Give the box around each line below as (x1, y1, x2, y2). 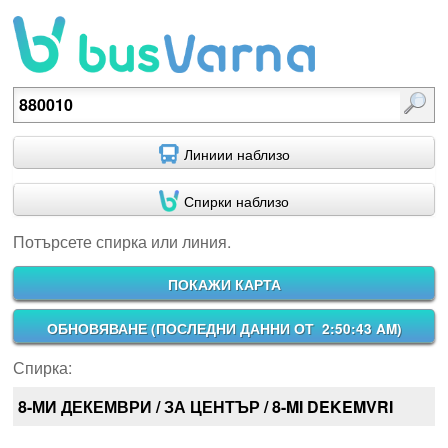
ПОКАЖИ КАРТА (167, 274, 281, 294)
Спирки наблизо (184, 190, 289, 211)
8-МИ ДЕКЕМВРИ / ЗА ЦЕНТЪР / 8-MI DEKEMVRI (17, 395, 393, 419)
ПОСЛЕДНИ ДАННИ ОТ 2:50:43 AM (155, 318, 397, 338)
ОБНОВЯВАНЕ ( (46, 318, 156, 338)
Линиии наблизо (183, 144, 290, 165)
